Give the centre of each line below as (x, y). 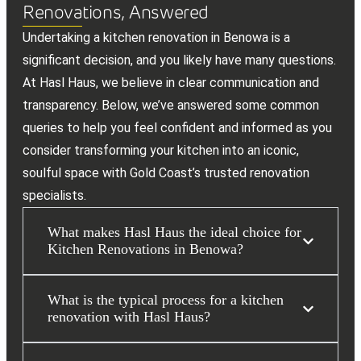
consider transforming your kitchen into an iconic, (161, 151)
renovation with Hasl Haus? (129, 317)
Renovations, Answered (116, 12)
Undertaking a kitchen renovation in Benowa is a (156, 38)
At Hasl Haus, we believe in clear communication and (171, 83)
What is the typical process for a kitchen (166, 300)
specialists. (54, 196)
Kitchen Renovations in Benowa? (145, 249)
